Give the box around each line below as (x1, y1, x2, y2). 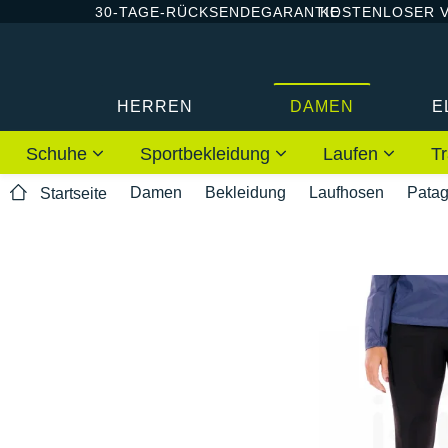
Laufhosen (309, 183, 384, 201)
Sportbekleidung (140, 143, 275, 164)
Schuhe (26, 143, 92, 164)
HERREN (117, 97, 194, 115)
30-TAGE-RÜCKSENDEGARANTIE (95, 3, 340, 20)
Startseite (40, 185, 107, 203)
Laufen (323, 143, 383, 164)
